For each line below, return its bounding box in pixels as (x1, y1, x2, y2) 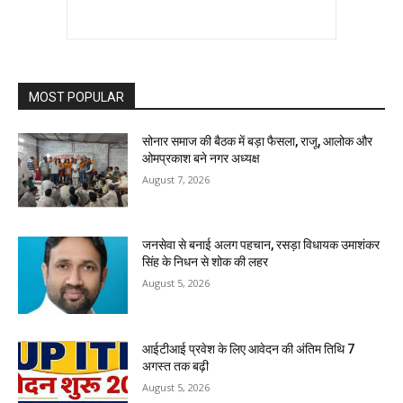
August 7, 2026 (142, 172, 210, 186)
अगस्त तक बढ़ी (142, 359, 210, 374)
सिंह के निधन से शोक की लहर (142, 255, 269, 270)
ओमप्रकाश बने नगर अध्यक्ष (142, 150, 261, 166)
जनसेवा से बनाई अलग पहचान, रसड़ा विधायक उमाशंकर (142, 237, 381, 253)
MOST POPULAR (29, 89, 124, 104)
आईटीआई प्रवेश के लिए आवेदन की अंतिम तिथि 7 (142, 342, 355, 357)
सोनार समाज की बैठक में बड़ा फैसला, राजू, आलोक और (142, 133, 373, 148)
